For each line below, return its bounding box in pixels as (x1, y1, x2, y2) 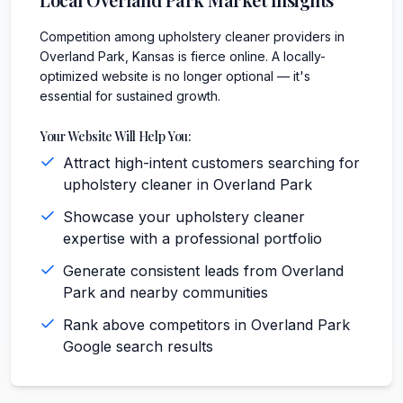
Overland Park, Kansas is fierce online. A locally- (40, 48, 326, 64)
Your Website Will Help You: (40, 127, 192, 145)
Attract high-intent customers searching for (63, 153, 360, 172)
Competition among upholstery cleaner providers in (40, 28, 345, 44)
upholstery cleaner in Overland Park (63, 175, 312, 193)
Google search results (63, 336, 213, 355)
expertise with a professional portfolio (63, 228, 322, 247)
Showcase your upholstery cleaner (63, 207, 305, 226)
